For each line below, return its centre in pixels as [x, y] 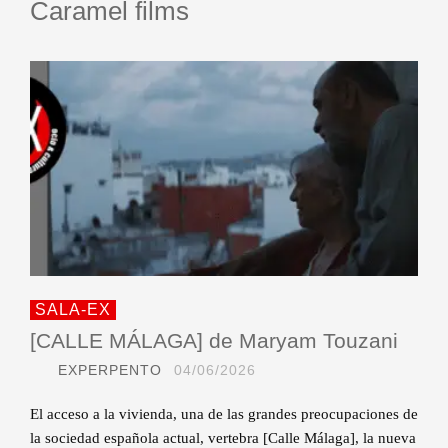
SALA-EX [73, 310]
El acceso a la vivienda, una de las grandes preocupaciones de [224, 414]
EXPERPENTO [110, 370]
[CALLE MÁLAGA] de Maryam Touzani [214, 341]
